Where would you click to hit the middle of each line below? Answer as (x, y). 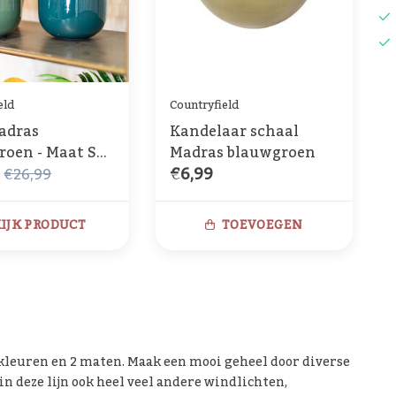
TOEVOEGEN (263, 226)
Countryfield (204, 105)
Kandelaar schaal (234, 132)
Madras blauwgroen (242, 153)
